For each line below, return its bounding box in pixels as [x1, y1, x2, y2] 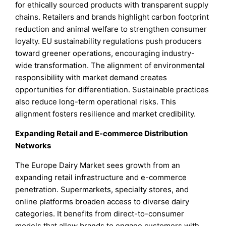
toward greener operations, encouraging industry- [15, 48, 195, 59]
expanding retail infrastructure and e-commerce [15, 173, 187, 183]
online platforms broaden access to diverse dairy [15, 197, 190, 207]
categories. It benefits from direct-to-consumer [15, 209, 185, 219]
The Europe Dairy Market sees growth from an [15, 160, 181, 171]
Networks [15, 141, 51, 151]
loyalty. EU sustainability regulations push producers [15, 36, 202, 46]
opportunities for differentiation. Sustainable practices [15, 85, 209, 95]
